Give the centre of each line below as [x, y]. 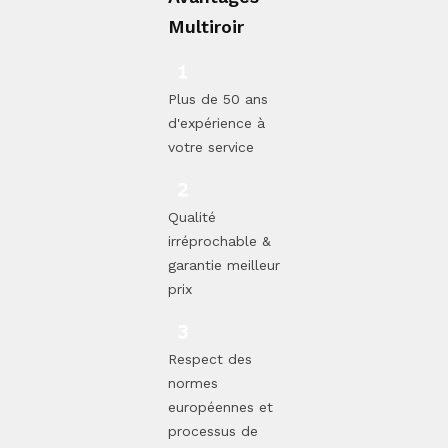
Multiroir [206, 26]
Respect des [210, 358]
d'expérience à [216, 122]
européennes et [220, 406]
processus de [213, 430]
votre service [211, 146]
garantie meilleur [224, 264]
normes [193, 382]
